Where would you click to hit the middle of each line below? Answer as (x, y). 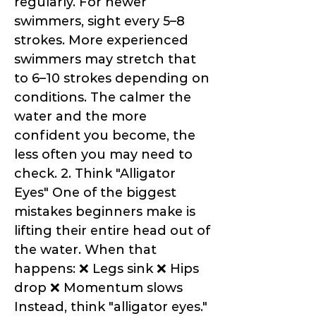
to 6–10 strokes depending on (112, 79)
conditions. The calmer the (103, 98)
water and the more (80, 117)
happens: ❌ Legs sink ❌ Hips (107, 269)
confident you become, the (105, 136)
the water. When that (85, 250)
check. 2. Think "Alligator (95, 174)
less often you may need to (103, 155)
